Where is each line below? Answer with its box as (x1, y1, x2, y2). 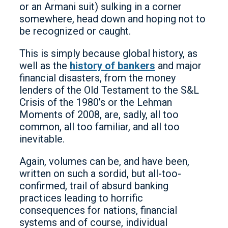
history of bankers (70, 60, 155, 72)
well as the (19, 60, 70, 72)
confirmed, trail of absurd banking (19, 180, 168, 192)
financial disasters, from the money (19, 72, 176, 84)
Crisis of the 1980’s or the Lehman (19, 96, 172, 108)
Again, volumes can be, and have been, (19, 155, 189, 167)
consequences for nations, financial (19, 204, 177, 216)
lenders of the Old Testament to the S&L (19, 84, 199, 96)
